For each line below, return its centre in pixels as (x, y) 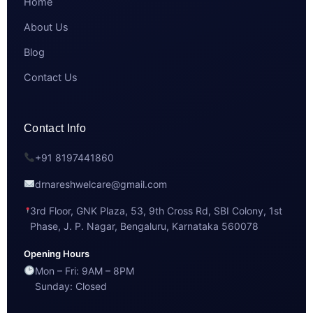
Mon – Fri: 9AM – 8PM (84, 271)
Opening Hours (57, 254)
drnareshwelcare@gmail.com (101, 184)
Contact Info (55, 128)
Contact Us (51, 78)
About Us (46, 27)
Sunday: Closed (71, 286)
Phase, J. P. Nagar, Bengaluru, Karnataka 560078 (144, 226)
